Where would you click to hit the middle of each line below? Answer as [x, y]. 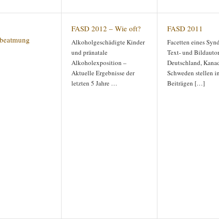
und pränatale [89, 52]
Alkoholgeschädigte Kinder [108, 42]
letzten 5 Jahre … [94, 83]
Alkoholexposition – [99, 63]
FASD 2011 [185, 28]
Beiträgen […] [186, 83]
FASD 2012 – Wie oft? [106, 28]
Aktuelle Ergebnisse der [103, 73]
